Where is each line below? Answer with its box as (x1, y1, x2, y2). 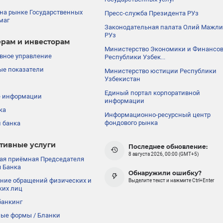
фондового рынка (105, 118, 158, 126)
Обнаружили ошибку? (128, 169, 202, 177)
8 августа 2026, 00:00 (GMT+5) (128, 151, 199, 157)
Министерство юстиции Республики (105, 67, 217, 75)
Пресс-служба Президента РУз (105, 9, 199, 17)
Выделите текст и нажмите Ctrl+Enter (128, 177, 215, 183)
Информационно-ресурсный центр (105, 111, 211, 118)
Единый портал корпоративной (105, 89, 201, 97)
